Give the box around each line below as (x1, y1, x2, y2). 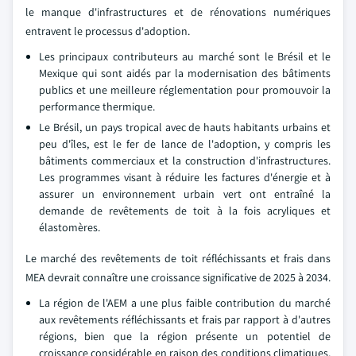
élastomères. (39, 220, 100, 234)
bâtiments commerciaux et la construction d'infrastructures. (39, 153, 331, 168)
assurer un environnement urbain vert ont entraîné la (39, 187, 331, 201)
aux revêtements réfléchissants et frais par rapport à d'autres (39, 312, 331, 327)
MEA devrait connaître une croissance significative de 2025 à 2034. (25, 270, 331, 284)
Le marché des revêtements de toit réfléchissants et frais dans (25, 251, 331, 265)
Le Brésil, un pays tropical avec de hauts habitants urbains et (39, 120, 331, 134)
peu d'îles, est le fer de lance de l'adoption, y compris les (39, 137, 331, 151)
